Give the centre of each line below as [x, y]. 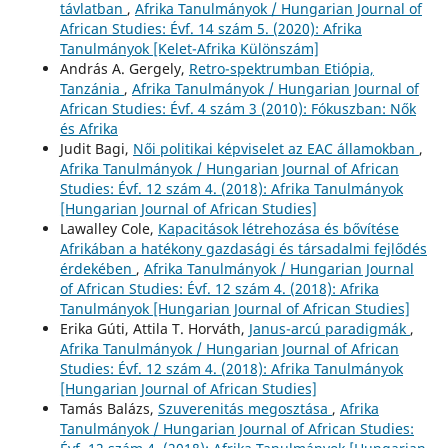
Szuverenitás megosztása [244, 408]
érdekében [97, 268]
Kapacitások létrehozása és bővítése [278, 228]
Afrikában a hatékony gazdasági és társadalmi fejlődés [243, 248]
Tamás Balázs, [108, 408]
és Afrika [88, 128]
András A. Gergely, [124, 68]
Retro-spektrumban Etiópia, [281, 68]
